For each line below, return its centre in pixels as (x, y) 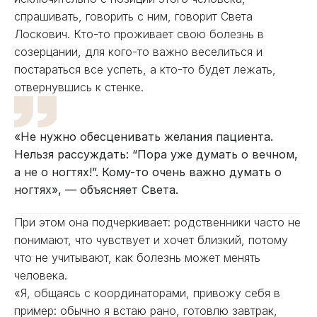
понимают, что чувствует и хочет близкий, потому (151, 240)
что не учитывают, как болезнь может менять (137, 258)
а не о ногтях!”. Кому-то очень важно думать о (148, 172)
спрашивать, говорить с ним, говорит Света (133, 16)
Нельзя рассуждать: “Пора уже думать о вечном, (156, 154)
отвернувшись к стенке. (79, 87)
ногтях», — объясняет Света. (98, 190)
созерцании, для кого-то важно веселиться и (138, 52)
